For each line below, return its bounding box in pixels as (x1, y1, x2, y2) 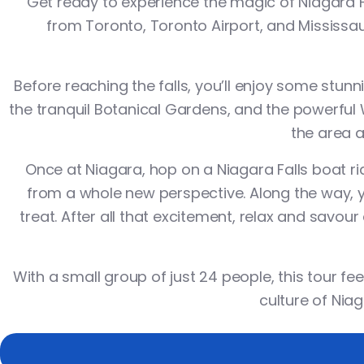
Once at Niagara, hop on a (25, 159, 217, 180)
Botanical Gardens (93, 99, 227, 119)
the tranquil (9, 99, 94, 119)
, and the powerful (227, 99, 360, 119)
